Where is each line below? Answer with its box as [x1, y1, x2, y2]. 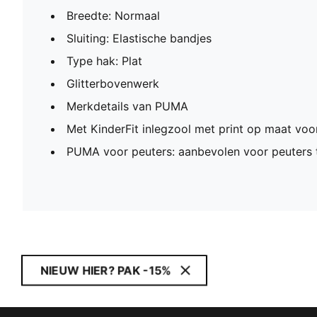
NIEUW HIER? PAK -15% [40, 263, 171, 278]
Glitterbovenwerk [67, 76, 159, 91]
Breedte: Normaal [67, 8, 160, 23]
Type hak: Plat [67, 54, 142, 69]
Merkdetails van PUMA [67, 99, 188, 114]
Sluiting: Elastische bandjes [67, 31, 212, 46]
